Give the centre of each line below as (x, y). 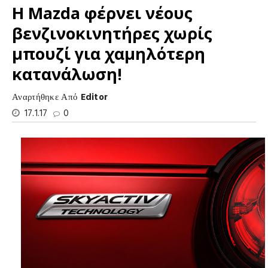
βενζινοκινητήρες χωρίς (112, 33)
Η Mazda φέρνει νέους (102, 13)
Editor (94, 98)
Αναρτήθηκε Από (46, 98)
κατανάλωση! (67, 74)
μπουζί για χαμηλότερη (109, 54)
